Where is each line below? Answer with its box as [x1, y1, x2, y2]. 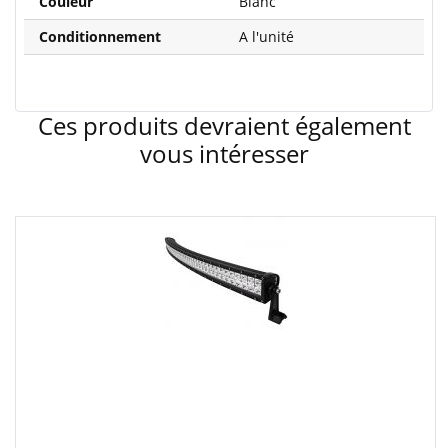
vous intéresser [139, 137, 309, 170]
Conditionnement [39, 27, 161, 46]
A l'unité [239, 27, 294, 46]
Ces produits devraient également [37, 109, 411, 142]
